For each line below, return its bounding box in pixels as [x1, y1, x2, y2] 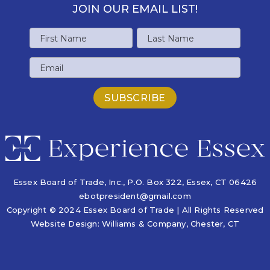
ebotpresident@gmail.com [79, 190, 191, 201]
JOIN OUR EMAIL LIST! [72, 2, 198, 16]
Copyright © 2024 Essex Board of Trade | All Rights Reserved [6, 204, 264, 215]
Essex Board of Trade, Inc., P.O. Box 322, [13, 177, 187, 187]
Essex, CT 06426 [186, 177, 257, 187]
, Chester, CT [186, 218, 240, 228]
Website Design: [30, 218, 102, 228]
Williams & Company [101, 218, 186, 228]
